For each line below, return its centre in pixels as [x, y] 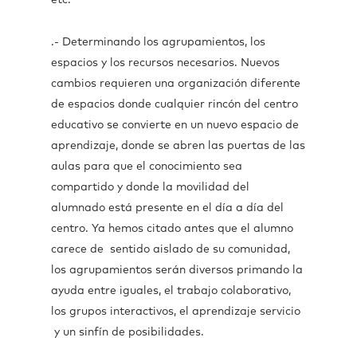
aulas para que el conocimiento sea [147, 167]
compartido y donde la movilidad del [150, 187]
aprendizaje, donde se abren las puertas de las [178, 146]
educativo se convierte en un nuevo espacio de [175, 125]
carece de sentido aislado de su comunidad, [171, 249]
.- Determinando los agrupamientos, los [158, 42]
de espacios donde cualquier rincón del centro [175, 104]
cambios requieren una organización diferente [176, 84]
